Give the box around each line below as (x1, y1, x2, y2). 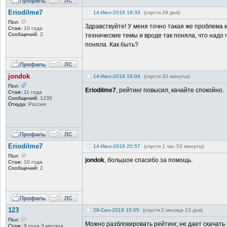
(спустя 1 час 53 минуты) (144, 143, 204, 149)
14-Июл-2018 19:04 (93, 73, 140, 79)
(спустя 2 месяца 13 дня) (143, 207, 203, 213)
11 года (22, 89, 42, 95)
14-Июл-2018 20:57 (93, 143, 140, 149)
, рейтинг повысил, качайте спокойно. (116, 86, 224, 94)
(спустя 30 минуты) (144, 73, 190, 79)
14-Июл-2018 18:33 (93, 9, 140, 15)
